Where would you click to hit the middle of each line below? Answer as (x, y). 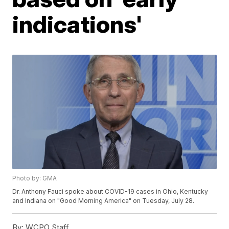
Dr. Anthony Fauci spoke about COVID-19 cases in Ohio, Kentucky (110, 192)
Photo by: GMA (35, 178)
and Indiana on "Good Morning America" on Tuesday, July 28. (104, 201)
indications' (77, 24)
